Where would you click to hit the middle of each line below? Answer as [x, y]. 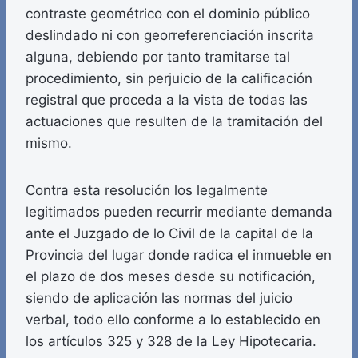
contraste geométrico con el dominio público [168, 14]
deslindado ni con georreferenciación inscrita [170, 36]
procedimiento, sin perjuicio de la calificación [169, 79]
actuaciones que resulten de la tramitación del [174, 122]
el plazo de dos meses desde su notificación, [171, 277]
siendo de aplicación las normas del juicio [159, 298]
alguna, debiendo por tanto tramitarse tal [158, 57]
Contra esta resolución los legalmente [147, 191]
